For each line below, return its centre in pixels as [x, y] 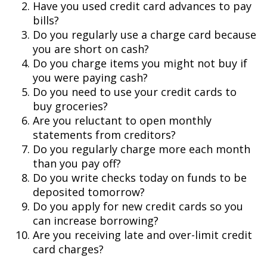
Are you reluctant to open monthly [122, 120]
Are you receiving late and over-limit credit [142, 235]
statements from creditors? [104, 135]
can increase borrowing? [96, 221]
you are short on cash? [91, 49]
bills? [46, 20]
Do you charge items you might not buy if [140, 63]
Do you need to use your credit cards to [135, 92]
